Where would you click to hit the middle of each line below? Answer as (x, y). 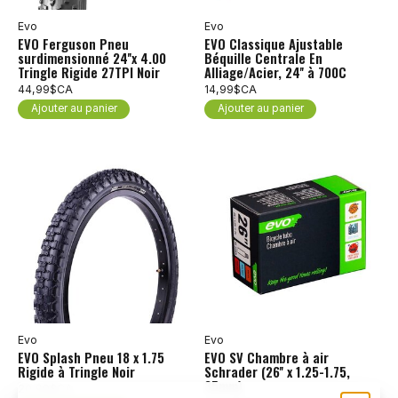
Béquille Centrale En (263, 58)
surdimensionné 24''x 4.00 (92, 58)
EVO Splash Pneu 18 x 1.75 (91, 357)
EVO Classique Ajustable (273, 44)
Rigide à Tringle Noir (76, 371)
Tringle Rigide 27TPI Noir (89, 72)
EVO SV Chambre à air (266, 357)
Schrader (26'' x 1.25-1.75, (277, 371)
